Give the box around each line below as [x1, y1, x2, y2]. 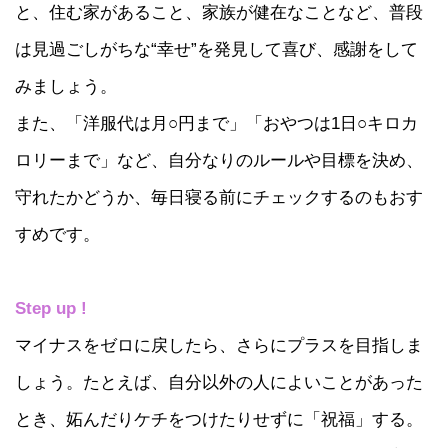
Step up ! [15, 297, 87, 318]
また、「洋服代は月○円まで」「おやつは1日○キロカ [15, 112, 418, 133]
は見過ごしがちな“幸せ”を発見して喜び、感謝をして [15, 38, 418, 59]
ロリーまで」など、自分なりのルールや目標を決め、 [15, 149, 423, 170]
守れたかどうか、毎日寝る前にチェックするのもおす [15, 186, 423, 207]
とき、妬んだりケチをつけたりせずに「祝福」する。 [15, 408, 423, 429]
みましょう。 [15, 75, 117, 96]
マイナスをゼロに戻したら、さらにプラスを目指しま [15, 334, 423, 355]
